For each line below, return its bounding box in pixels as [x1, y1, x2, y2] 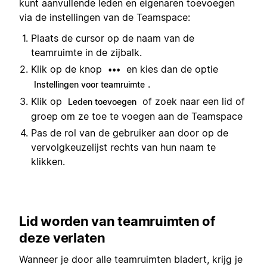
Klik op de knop [31, 63, 105, 75]
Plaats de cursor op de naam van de [31, 32, 194, 44]
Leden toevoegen [68, 96, 136, 107]
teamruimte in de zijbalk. [31, 46, 142, 58]
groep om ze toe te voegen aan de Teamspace [31, 110, 243, 122]
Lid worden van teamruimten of [19, 213, 215, 229]
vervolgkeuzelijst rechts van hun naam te [31, 141, 216, 153]
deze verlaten [19, 229, 105, 246]
